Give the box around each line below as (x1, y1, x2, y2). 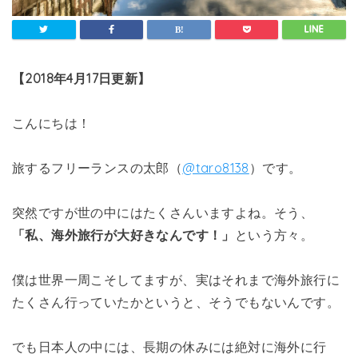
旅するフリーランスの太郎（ (12, 159, 183, 176)
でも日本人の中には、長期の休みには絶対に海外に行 (12, 338, 327, 355)
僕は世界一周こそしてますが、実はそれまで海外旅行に (12, 271, 340, 288)
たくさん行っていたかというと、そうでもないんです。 (12, 293, 340, 310)
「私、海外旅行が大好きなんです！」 (12, 226, 235, 243)
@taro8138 (182, 159, 249, 176)
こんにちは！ (12, 114, 91, 131)
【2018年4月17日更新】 (12, 70, 151, 86)
